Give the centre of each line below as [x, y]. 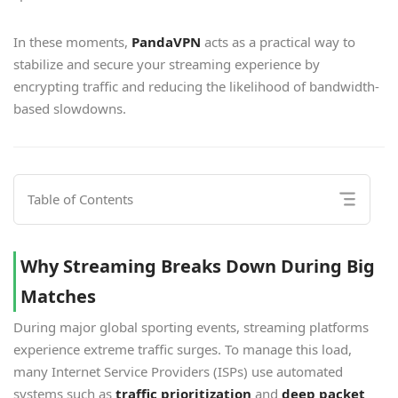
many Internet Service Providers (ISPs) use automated [178, 372]
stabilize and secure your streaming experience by [167, 64]
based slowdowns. [70, 109]
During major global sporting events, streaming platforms [191, 327]
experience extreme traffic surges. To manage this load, [183, 350]
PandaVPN [166, 42]
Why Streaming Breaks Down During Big [198, 267]
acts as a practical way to [278, 42]
